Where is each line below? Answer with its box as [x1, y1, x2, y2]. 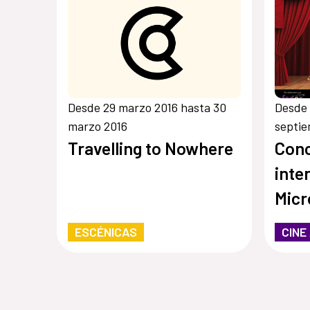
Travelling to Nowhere [67, 137, 233, 158]
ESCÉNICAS [74, 224, 137, 239]
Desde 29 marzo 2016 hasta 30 [67, 99, 226, 115]
